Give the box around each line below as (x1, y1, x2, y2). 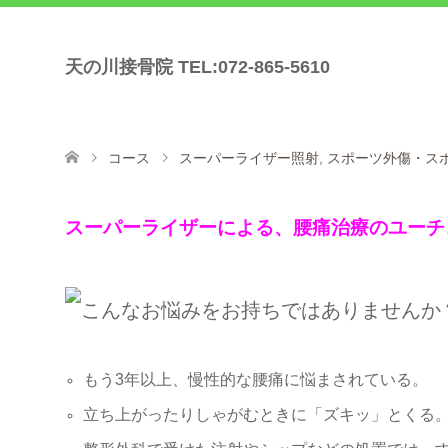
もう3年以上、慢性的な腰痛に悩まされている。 (83, 371, 429, 388)
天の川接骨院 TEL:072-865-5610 (65, 57, 330, 77)
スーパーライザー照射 (179, 149, 319, 166)
